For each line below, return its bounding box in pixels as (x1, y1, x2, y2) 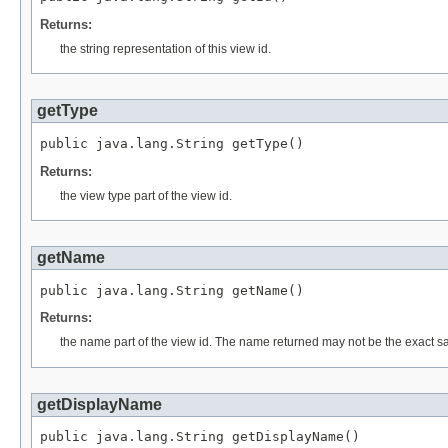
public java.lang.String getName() (40, 282, 304, 298)
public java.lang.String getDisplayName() (40, 429, 360, 445)
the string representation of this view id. (60, 41, 271, 56)
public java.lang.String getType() (40, 135, 304, 151)
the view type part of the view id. (60, 188, 232, 203)
